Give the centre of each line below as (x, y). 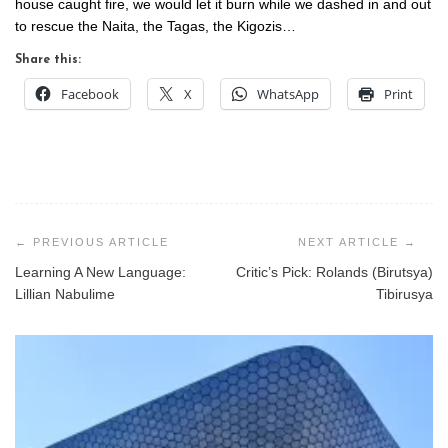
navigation (69, 241)
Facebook (90, 94)
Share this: (48, 60)
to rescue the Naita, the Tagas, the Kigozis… (155, 26)
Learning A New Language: (100, 272)
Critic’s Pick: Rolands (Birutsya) (334, 272)
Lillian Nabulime (65, 294)
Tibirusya (404, 294)
